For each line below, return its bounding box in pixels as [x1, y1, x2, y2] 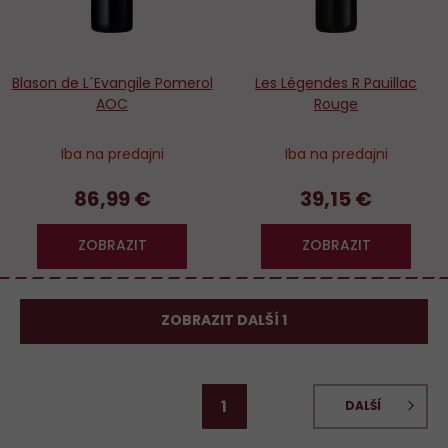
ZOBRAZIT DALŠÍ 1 [161, 310, 287, 331]
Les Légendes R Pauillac [255, 73, 417, 94]
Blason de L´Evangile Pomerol [11, 73, 213, 94]
